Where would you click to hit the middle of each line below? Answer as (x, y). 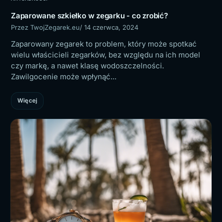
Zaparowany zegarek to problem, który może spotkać (104, 44)
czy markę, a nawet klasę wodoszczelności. (87, 65)
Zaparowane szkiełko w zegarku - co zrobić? (89, 15)
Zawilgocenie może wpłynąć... (64, 76)
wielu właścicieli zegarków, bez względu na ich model (106, 55)
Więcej (28, 100)
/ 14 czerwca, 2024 (109, 27)
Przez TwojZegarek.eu (45, 27)
